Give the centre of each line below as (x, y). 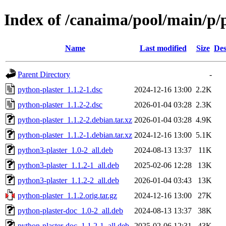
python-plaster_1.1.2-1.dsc (60, 89)
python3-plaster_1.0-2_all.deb (65, 150)
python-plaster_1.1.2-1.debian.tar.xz (75, 135)
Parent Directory (44, 74)
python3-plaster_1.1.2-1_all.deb (68, 165)
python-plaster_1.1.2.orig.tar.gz (67, 195)
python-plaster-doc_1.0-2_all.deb (70, 210)
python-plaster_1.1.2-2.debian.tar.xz (75, 120)
